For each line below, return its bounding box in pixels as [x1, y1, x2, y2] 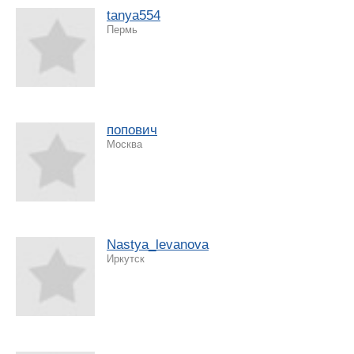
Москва [107, 137, 142, 150]
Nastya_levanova [107, 236, 209, 252]
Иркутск [107, 252, 145, 265]
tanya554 [107, 7, 160, 23]
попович [107, 122, 157, 137]
